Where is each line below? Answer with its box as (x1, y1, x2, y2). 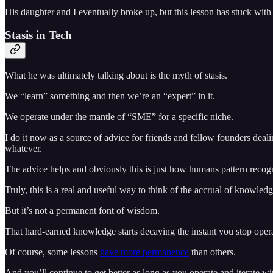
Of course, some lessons (5, 246, 100, 257)
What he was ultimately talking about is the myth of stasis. (5, 69, 227, 80)
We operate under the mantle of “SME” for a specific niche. (5, 111, 233, 122)
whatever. (5, 143, 42, 154)
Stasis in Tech (5, 29, 72, 42)
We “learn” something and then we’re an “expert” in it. (5, 90, 215, 101)
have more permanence (100, 246, 189, 257)
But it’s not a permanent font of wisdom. (5, 205, 160, 216)
